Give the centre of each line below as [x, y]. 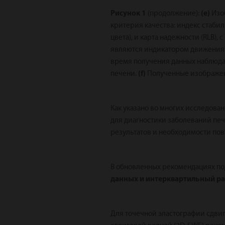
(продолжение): [173, 14]
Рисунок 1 [129, 14]
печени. [125, 74]
